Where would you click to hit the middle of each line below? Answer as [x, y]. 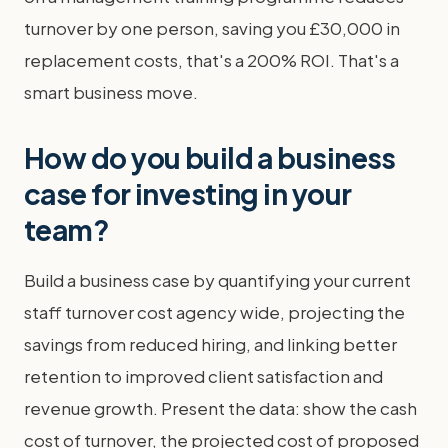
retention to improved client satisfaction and [203, 376]
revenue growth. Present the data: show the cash [220, 408]
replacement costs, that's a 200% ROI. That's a [211, 60]
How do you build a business [210, 157]
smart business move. [111, 92]
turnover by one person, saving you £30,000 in [212, 28]
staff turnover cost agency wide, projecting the [214, 312]
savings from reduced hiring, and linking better [210, 344]
